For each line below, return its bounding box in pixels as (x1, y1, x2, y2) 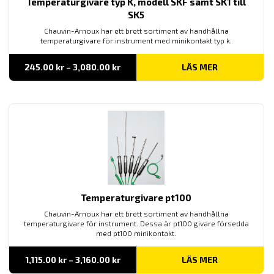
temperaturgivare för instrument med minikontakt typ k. (40, 36, 232, 45)
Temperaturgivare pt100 (81, 191, 192, 203)
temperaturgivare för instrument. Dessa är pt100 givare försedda (23, 218, 249, 228)
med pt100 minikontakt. (96, 228, 177, 237)
